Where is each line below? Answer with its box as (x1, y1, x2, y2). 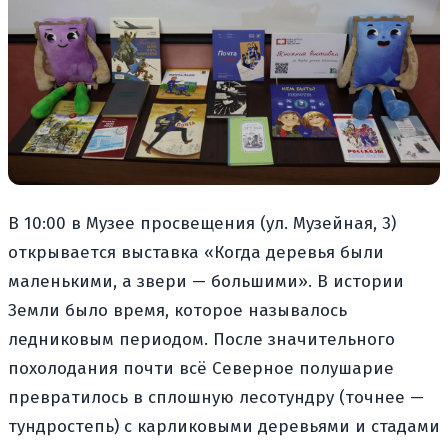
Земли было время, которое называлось (8, 299, 347, 321)
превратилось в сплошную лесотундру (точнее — (8, 386, 424, 408)
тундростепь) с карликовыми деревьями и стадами (8, 415, 440, 437)
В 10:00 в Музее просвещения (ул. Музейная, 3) (8, 212, 396, 234)
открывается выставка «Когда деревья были (8, 241, 384, 263)
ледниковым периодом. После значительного (8, 328, 395, 350)
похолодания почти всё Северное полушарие (8, 357, 394, 379)
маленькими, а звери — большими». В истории (8, 270, 404, 292)
